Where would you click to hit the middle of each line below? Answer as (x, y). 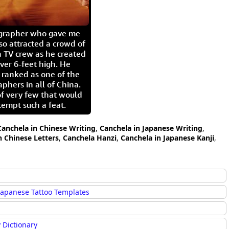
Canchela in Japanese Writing (151, 128)
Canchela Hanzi (90, 138)
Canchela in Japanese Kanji (167, 138)
